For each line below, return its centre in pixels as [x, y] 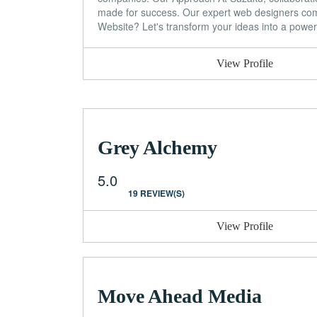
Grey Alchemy [157, 147]
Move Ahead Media [180, 296]
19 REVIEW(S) [156, 193]
